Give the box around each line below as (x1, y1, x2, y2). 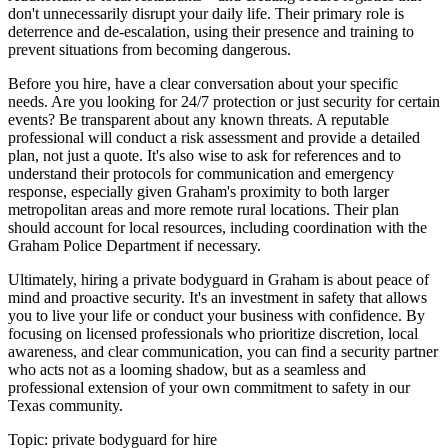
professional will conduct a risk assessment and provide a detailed (8, 129, 420, 147)
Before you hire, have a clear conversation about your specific (8, 75, 398, 93)
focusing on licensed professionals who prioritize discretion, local (8, 325, 418, 343)
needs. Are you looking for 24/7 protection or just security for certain (8, 93, 440, 111)
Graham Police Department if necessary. (8, 237, 261, 255)
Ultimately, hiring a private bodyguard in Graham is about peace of (8, 271, 429, 289)
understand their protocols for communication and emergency (8, 165, 394, 183)
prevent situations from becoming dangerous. (8, 41, 291, 59)
